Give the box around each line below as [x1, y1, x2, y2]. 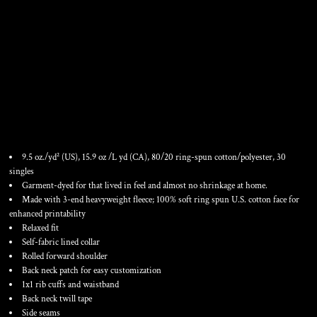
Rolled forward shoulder [22, 250, 108, 263]
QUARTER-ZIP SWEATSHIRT [9, 108, 306, 142]
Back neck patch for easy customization [22, 265, 161, 277]
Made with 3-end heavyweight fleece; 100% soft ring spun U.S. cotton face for [22, 194, 299, 206]
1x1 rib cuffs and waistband [22, 279, 119, 291]
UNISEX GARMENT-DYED [9, 79, 275, 113]
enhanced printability [9, 208, 86, 220]
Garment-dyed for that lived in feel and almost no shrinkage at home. [22, 180, 267, 192]
